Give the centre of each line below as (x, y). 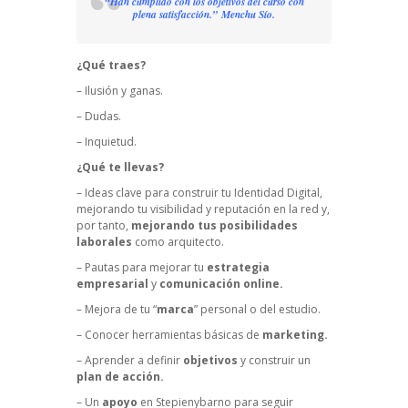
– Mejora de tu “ (117, 310)
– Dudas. (99, 117)
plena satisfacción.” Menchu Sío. (204, 15)
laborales (104, 242)
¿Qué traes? (111, 66)
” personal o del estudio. (257, 310)
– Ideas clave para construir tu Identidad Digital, (199, 193)
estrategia (238, 268)
